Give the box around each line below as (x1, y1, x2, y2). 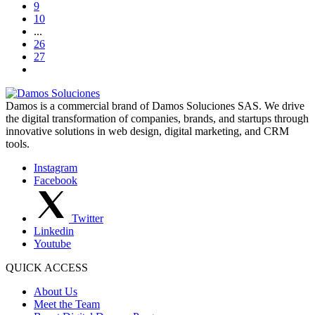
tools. (6, 137, 30, 150)
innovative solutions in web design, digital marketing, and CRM (6, 124, 289, 137)
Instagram (34, 161, 77, 174)
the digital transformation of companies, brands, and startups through (6, 112, 309, 124)
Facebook (34, 174, 77, 186)
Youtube (34, 237, 71, 250)
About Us (34, 285, 77, 297)
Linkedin (34, 224, 74, 237)
